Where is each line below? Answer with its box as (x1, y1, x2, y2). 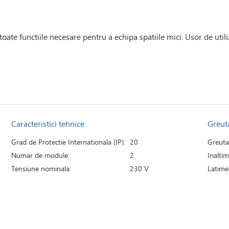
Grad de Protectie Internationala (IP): (11, 136, 126, 148)
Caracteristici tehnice (11, 118, 85, 130)
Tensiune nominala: (11, 163, 72, 174)
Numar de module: (11, 150, 70, 161)
